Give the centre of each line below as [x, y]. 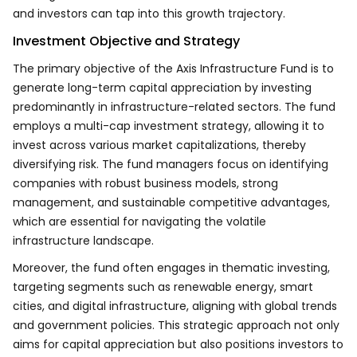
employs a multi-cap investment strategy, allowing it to [169, 126]
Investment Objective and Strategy [126, 41]
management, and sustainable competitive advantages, [171, 202]
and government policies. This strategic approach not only [176, 325]
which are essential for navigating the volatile [139, 222]
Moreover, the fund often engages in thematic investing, [171, 268]
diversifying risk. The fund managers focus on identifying [171, 164]
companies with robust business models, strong [145, 183]
